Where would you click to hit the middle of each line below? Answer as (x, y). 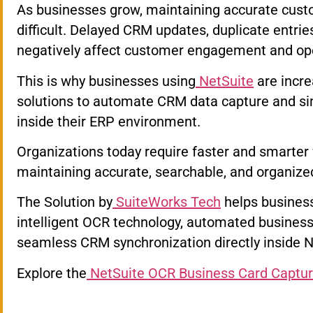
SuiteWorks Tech (168, 202)
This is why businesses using (106, 81)
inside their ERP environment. (109, 121)
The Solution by (65, 202)
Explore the (52, 273)
